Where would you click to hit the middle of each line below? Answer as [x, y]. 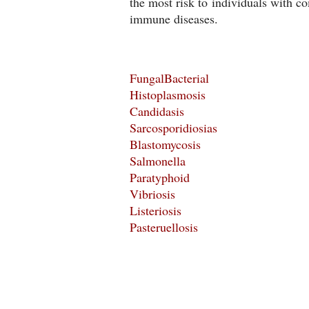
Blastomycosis [165, 144]
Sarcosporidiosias [173, 128]
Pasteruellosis [164, 227]
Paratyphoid [160, 177]
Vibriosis [152, 194]
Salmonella [158, 161]
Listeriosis [156, 210]
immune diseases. [174, 19]
